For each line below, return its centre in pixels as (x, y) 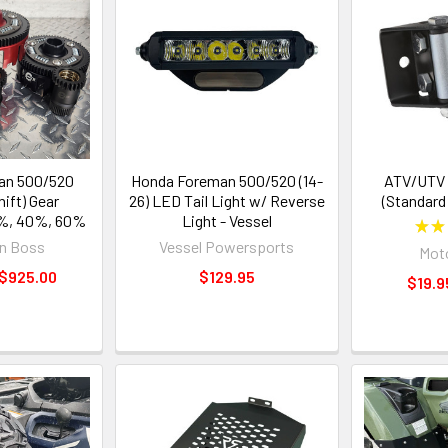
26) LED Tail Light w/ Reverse (226, 200)
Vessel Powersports (227, 246)
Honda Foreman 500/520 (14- (226, 180)
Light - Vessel (226, 220)
